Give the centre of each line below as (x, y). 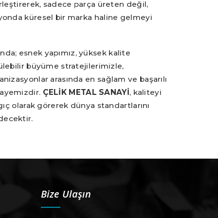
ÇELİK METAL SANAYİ (86, 92)
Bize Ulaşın (66, 194)
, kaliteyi (145, 92)
